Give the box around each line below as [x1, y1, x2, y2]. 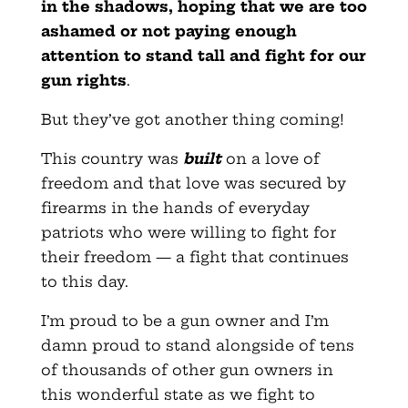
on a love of [220, 148, 320, 168]
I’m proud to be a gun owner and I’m [40, 311, 329, 330]
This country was [40, 148, 183, 168]
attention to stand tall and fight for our [40, 46, 366, 65]
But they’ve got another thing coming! [40, 109, 344, 128]
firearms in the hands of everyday [40, 198, 310, 217]
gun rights [40, 70, 127, 89]
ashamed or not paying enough [40, 21, 297, 40]
